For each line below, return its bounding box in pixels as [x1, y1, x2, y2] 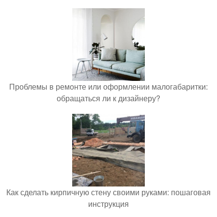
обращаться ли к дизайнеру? [57, 93, 160, 104]
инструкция [88, 198, 129, 210]
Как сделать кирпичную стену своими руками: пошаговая [6, 186, 211, 198]
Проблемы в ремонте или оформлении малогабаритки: [9, 81, 208, 93]
